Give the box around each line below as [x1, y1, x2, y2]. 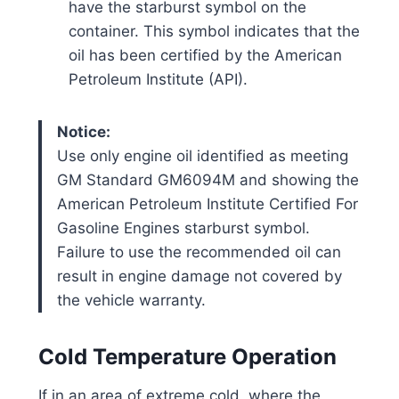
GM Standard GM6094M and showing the [56, 170, 359, 189]
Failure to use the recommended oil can [56, 242, 341, 261]
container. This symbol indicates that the [68, 21, 360, 40]
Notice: [56, 122, 110, 141]
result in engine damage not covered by [56, 266, 342, 285]
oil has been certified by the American [68, 45, 342, 64]
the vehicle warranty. [56, 290, 206, 309]
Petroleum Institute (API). [68, 69, 248, 88]
